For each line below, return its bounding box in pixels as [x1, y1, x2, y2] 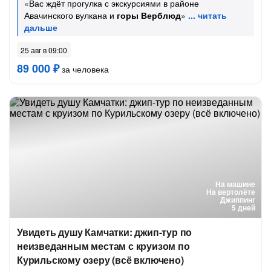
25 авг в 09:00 [21, 45, 67, 55]
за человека [59, 63, 109, 75]
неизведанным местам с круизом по [17, 239, 190, 253]
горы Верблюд [117, 9, 181, 21]
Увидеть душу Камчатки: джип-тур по [17, 225, 192, 239]
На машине [215, 178, 255, 189]
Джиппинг [220, 194, 255, 205]
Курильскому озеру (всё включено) [17, 253, 184, 267]
